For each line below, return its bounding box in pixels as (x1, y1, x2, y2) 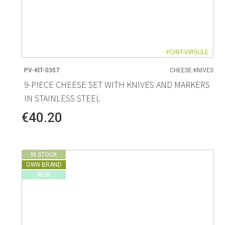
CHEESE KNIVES (170, 67, 214, 74)
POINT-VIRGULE (166, 49, 209, 56)
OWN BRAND (26, 161, 62, 168)
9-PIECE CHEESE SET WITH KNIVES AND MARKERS (24, 78, 210, 90)
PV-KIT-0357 (24, 67, 59, 74)
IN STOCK (31, 151, 57, 158)
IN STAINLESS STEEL (24, 92, 100, 104)
